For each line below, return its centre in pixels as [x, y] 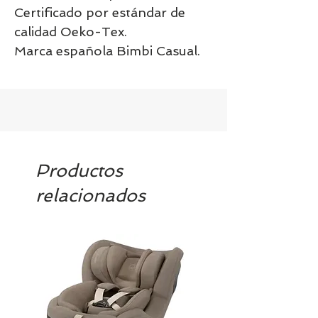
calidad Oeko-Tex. [71, 31]
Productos [79, 170]
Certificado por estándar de [100, 12]
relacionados [91, 195]
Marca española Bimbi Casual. [107, 50]
